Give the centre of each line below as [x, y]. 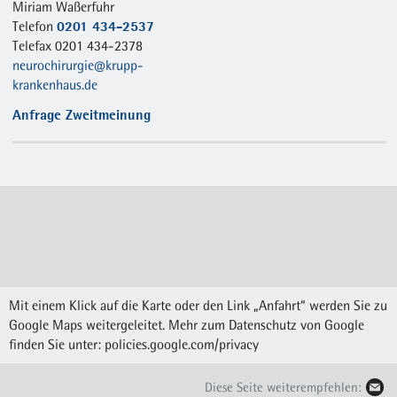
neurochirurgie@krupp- [78, 66]
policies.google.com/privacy [182, 345]
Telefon [35, 27]
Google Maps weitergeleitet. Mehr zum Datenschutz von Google [187, 325]
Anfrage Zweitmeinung [82, 115]
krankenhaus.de [55, 85]
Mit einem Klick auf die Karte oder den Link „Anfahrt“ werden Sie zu [198, 306]
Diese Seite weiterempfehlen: [283, 387]
